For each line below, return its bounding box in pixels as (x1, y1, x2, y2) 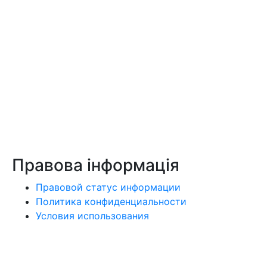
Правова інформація (12, 154, 179, 175)
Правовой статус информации (36, 181, 181, 193)
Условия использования (36, 209, 149, 222)
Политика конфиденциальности (36, 195, 187, 207)
